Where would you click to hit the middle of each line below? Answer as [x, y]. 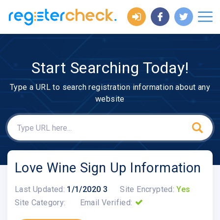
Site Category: [40, 202]
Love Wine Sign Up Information [108, 168]
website [110, 99]
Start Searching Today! [110, 68]
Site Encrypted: [147, 189]
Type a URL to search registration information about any [110, 87]
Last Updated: [40, 189]
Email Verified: [106, 202]
